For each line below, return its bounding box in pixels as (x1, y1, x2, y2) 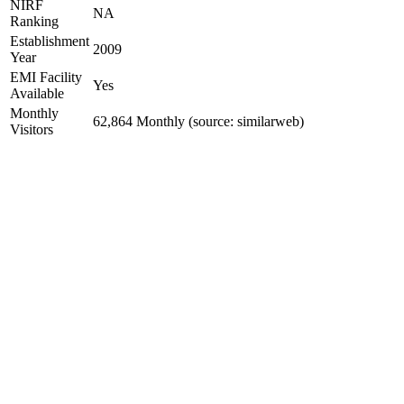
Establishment (10, 33, 89, 49)
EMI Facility (10, 69, 82, 85)
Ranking (10, 14, 59, 29)
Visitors (10, 122, 53, 137)
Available (10, 86, 64, 101)
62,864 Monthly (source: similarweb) (93, 114, 304, 129)
